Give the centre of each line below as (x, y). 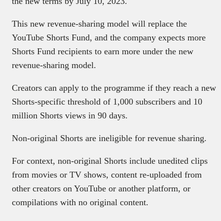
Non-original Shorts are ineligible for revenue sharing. (110, 138)
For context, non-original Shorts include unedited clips (110, 161)
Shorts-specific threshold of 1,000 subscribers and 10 (107, 102)
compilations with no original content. (81, 203)
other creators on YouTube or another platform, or (101, 189)
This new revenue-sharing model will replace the (99, 24)
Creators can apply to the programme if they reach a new (114, 88)
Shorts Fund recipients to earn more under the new (103, 52)
